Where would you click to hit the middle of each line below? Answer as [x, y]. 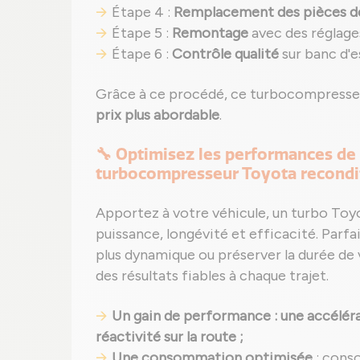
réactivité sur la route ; [170, 337]
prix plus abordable [157, 115]
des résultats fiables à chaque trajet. [212, 276]
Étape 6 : [142, 54]
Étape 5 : [142, 33]
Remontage [210, 33]
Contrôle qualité [225, 54]
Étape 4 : [143, 12]
